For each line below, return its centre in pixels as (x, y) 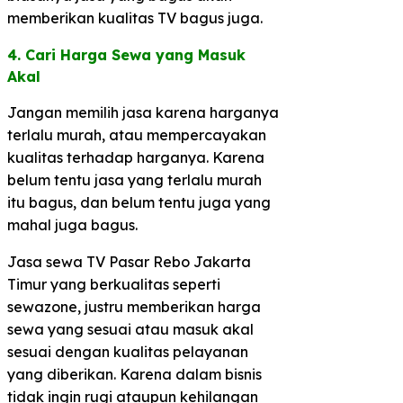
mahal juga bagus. (72, 224)
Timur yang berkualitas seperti (114, 284)
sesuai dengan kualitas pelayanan (128, 351)
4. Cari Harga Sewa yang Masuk (126, 54)
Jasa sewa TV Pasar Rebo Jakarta (129, 261)
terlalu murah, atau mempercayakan (137, 134)
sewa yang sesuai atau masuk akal (130, 329)
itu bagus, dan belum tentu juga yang (139, 202)
